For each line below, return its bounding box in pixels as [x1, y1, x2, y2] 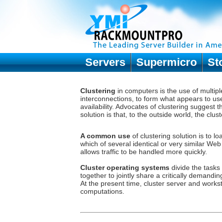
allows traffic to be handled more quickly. [80, 148, 207, 156]
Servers [85, 56, 125, 68]
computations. [80, 187, 124, 195]
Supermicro [136, 56, 197, 68]
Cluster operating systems [80, 164, 169, 171]
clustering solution [140, 132, 197, 140]
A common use [80, 132, 130, 140]
